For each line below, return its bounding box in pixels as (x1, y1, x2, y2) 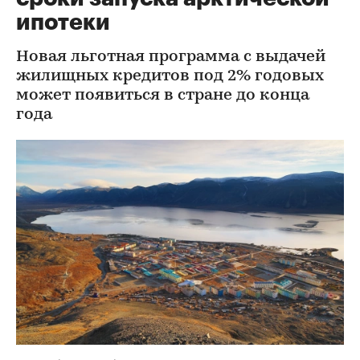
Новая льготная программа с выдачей (16, 49, 325, 65)
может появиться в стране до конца (16, 88, 309, 104)
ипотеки (16, 11, 110, 34)
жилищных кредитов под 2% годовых (16, 68, 324, 84)
